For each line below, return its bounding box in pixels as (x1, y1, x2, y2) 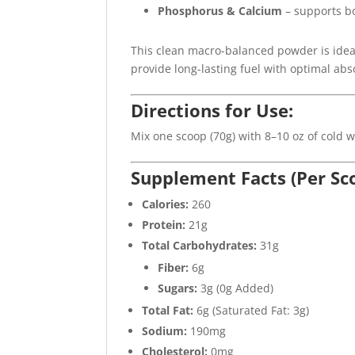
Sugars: (158, 281, 198, 296)
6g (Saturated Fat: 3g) (193, 303, 310, 318)
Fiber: (158, 260, 189, 275)
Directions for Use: (131, 98, 294, 122)
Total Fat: (142, 303, 194, 318)
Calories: (142, 197, 189, 212)
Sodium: (142, 323, 188, 338)
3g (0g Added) (197, 281, 274, 296)
